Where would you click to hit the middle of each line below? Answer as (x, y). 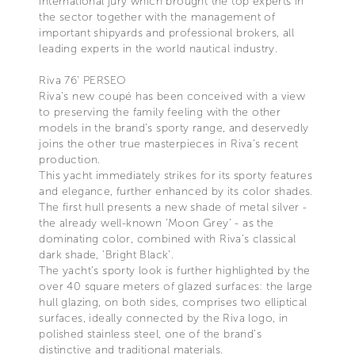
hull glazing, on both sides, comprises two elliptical (173, 302)
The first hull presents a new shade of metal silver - (173, 207)
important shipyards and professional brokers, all (166, 32)
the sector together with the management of (157, 17)
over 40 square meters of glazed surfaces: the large (176, 286)
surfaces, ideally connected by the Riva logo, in (164, 318)
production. (70, 159)
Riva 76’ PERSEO (83, 80)
